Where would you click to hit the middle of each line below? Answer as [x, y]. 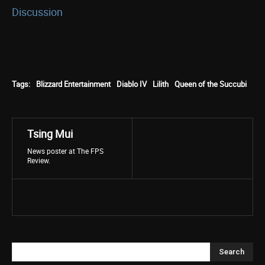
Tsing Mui [50, 134]
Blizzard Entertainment [73, 84]
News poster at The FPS [65, 151]
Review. [39, 160]
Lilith [161, 84]
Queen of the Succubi [211, 84]
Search [232, 251]
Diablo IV [132, 84]
